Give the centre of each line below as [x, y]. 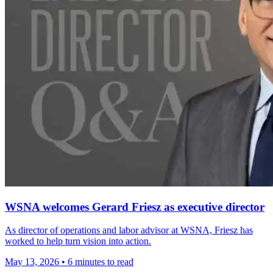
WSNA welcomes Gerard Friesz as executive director [135, 207]
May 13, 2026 [32, 262]
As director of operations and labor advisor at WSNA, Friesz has [129, 230]
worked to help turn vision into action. [78, 241]
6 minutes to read [101, 262]
